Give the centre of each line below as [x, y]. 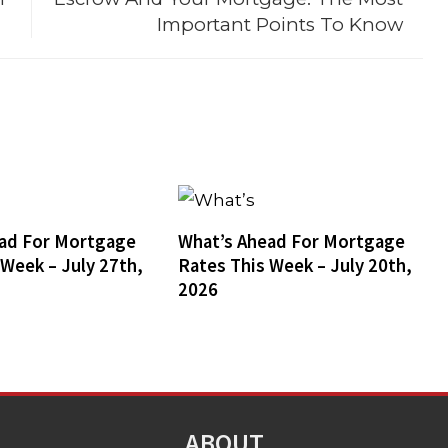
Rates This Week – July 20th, [294, 265]
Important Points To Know [279, 24]
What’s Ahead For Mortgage [291, 241]
